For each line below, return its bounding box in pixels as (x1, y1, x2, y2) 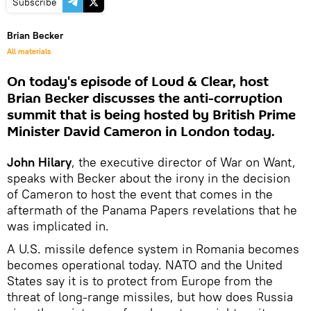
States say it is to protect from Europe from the (7, 273, 273, 289)
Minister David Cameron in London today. (7, 122, 275, 142)
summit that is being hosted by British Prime (7, 106, 296, 125)
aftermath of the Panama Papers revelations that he (7, 202, 297, 218)
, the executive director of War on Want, (72, 154, 296, 170)
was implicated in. (7, 218, 109, 234)
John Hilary (7, 154, 72, 170)
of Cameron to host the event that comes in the (7, 186, 273, 202)
